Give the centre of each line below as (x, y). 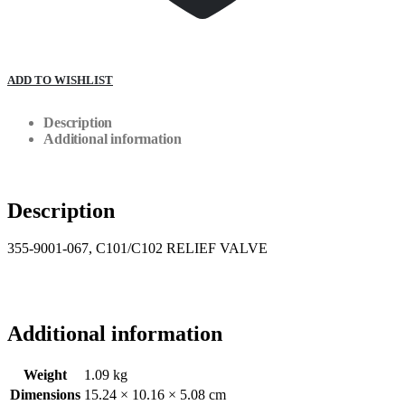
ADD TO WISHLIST (60, 80)
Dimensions (45, 395)
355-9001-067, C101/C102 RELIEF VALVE (137, 249)
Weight (45, 375)
